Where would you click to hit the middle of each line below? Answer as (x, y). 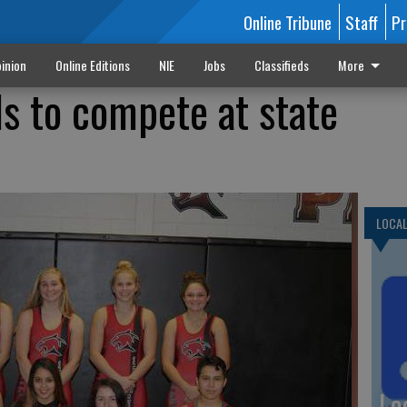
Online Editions (92, 65)
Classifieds (281, 65)
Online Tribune (287, 22)
